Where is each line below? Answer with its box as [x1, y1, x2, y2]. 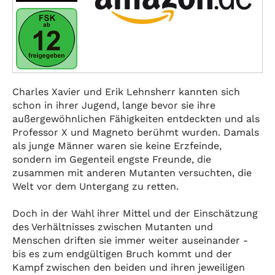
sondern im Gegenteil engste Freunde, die [12, 153, 211, 165]
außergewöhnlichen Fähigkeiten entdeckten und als [12, 113, 260, 125]
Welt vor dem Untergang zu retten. [12, 180, 179, 192]
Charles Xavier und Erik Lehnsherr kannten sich [12, 86, 240, 98]
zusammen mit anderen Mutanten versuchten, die [12, 167, 252, 179]
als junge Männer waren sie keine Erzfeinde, [12, 140, 222, 152]
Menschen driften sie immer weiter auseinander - [12, 234, 248, 246]
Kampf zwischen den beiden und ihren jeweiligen [12, 261, 245, 273]
